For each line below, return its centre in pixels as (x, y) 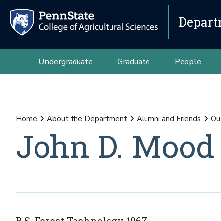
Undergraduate (65, 61)
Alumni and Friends (169, 119)
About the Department (87, 119)
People (188, 61)
